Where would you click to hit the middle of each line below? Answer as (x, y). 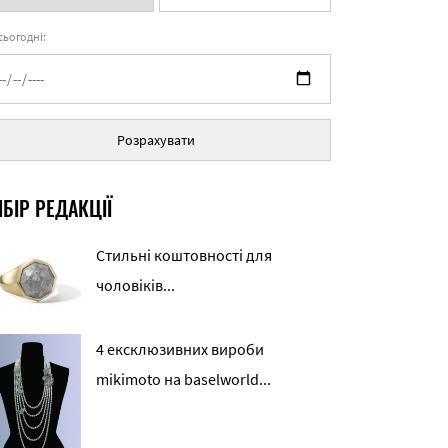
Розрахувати (156, 140)
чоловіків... (135, 285)
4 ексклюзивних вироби (180, 348)
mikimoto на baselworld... (183, 378)
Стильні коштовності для (184, 255)
